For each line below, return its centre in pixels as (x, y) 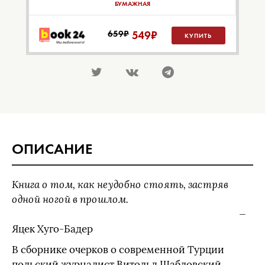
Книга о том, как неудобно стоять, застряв (120, 185)
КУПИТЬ (198, 36)
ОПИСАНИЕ (52, 149)
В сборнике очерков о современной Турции (118, 250)
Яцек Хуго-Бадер (52, 230)
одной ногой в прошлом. (70, 200)
